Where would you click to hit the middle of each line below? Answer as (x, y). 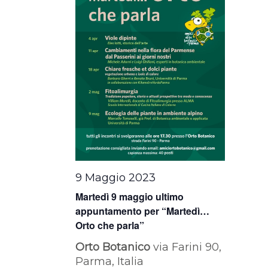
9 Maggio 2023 (116, 177)
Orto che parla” (110, 225)
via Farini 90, (188, 247)
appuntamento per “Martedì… (143, 211)
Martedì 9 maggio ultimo (130, 196)
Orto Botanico (115, 247)
